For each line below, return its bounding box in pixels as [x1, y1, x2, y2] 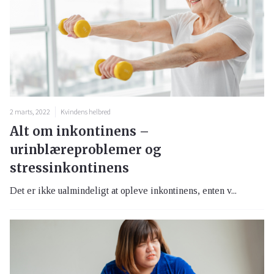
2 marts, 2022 [10, 106, 50, 116]
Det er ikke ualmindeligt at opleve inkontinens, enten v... [10, 185, 237, 196]
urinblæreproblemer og [10, 141, 161, 157]
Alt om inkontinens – [10, 123, 149, 139]
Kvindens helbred [61, 106, 111, 116]
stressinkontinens [10, 160, 129, 176]
